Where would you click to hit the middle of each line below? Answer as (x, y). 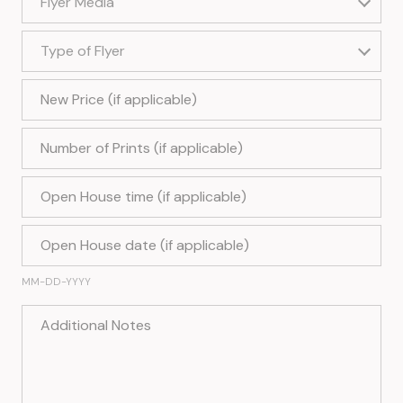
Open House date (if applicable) (116, 235)
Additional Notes (71, 315)
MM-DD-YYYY (56, 282)
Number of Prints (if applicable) (114, 138)
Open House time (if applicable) (116, 187)
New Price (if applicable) (93, 90)
